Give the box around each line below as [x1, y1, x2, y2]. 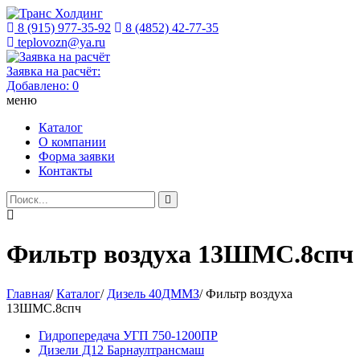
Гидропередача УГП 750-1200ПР [39, 328, 218, 342]
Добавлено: [6, 79, 72, 92]
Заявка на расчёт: [6, 64, 100, 78]
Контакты [39, 164, 92, 178]
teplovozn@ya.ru [14, 35, 105, 49]
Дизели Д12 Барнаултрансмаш [39, 342, 204, 357]
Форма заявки [39, 149, 115, 163]
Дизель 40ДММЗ [107, 286, 199, 301]
